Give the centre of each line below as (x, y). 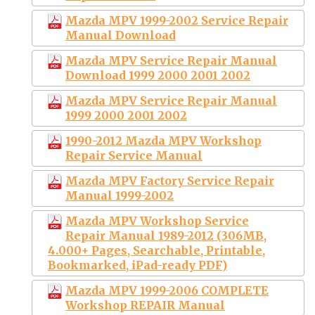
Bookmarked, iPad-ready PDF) (137, 265)
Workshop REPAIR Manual (145, 305)
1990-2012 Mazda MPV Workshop (163, 140)
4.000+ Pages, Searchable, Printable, (156, 250)
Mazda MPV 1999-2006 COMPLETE (167, 290)
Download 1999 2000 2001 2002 (158, 75)
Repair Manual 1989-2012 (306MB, (166, 235)
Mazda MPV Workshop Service (157, 220)
